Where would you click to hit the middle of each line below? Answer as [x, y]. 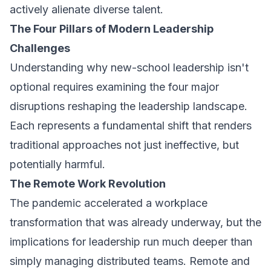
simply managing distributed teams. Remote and [130, 261]
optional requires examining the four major [114, 87]
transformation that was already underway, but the [135, 222]
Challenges [40, 48]
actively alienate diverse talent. [87, 9]
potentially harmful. [57, 164]
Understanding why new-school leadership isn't [129, 67]
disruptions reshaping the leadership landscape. [129, 106]
